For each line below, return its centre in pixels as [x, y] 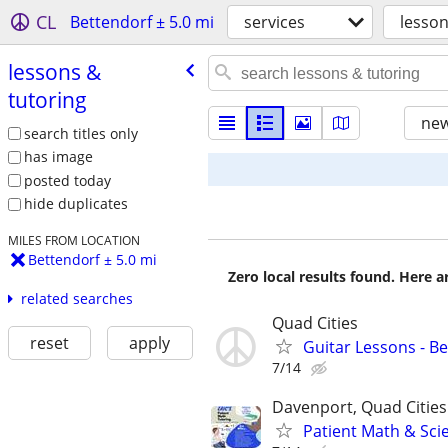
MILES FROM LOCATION [73, 240]
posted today [67, 180]
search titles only [80, 133]
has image [58, 157]
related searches [76, 299]
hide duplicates [75, 204]
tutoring [47, 99]
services [274, 22]
